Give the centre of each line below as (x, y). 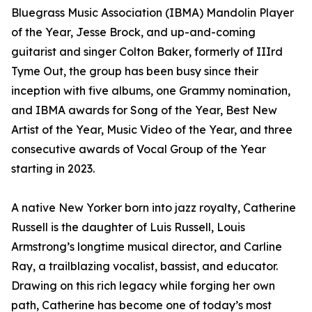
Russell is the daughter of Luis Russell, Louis (128, 227)
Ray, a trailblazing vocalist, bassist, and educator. (145, 266)
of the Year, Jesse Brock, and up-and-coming (133, 32)
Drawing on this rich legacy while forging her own (143, 286)
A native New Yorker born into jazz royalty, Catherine (154, 208)
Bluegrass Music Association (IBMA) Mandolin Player (153, 13)
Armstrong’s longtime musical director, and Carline (147, 247)
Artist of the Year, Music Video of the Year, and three (152, 130)
